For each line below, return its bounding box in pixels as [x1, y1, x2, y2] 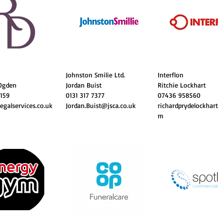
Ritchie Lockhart [158, 81, 206, 89]
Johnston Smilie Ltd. [66, 71, 125, 79]
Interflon [158, 71, 186, 79]
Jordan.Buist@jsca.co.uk [66, 101, 136, 109]
